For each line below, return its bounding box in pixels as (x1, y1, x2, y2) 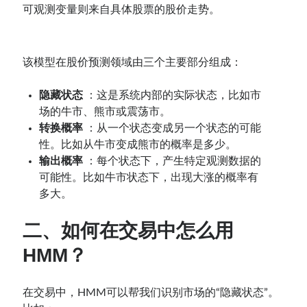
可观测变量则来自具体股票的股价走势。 (23, 3, 221, 15)
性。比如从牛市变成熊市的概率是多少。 (39, 138, 237, 150)
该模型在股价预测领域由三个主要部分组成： (23, 56, 243, 68)
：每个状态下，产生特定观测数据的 (86, 155, 262, 167)
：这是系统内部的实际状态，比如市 (86, 89, 262, 101)
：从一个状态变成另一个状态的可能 (86, 122, 262, 134)
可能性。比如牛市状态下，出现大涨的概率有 (39, 171, 259, 183)
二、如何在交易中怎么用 (23, 219, 234, 241)
